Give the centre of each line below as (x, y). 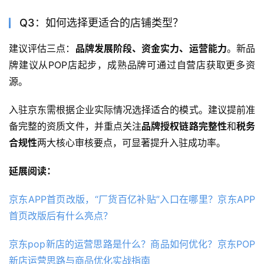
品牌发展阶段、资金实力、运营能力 (151, 48)
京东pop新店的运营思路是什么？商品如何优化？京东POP (132, 244)
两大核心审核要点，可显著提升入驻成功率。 (131, 142)
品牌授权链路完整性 (184, 126)
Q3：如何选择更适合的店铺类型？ (101, 22)
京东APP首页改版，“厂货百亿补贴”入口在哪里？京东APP (132, 199)
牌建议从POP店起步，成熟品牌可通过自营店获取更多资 (132, 65)
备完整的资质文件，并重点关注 (75, 126)
